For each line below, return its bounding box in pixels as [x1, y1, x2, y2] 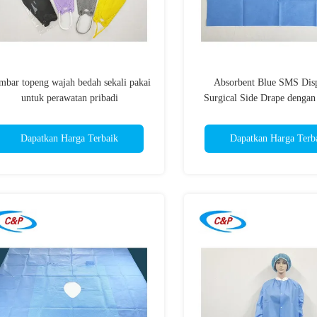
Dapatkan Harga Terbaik [21, 133, 118, 144]
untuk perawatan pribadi [21, 93, 118, 103]
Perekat [264, 108, 294, 119]
